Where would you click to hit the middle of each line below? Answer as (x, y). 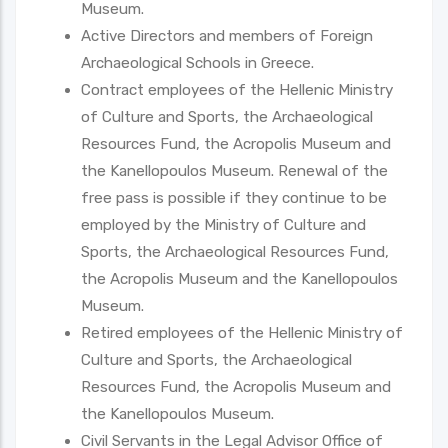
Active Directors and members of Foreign (227, 35)
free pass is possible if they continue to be (234, 197)
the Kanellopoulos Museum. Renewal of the (234, 170)
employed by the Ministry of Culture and (223, 224)
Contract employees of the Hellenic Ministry (237, 89)
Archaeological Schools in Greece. (197, 62)
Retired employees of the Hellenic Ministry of (242, 332)
